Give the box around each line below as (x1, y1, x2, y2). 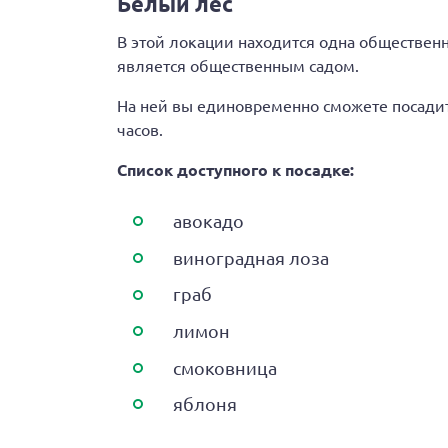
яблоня (173, 393, 237, 415)
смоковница (173, 356, 277, 378)
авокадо (173, 210, 244, 232)
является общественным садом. (117, 55, 359, 75)
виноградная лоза (173, 246, 329, 268)
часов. (117, 119, 163, 139)
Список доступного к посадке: (117, 159, 354, 180)
